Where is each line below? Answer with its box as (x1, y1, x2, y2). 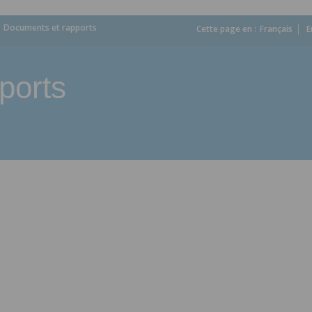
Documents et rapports (3, 22, 97, 33)
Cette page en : (196, 23, 256, 35)
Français (260, 23, 292, 35)
